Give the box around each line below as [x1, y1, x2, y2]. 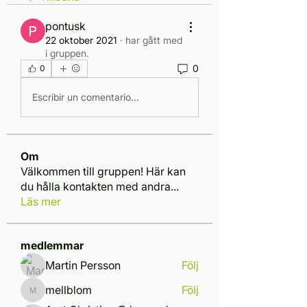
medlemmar [21, 238, 84, 252]
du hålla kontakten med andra [21, 179, 171, 193]
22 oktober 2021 [45, 34, 117, 46]
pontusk [45, 19, 86, 33]
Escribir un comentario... [32, 91, 139, 103]
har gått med [125, 34, 182, 46]
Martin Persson [45, 258, 121, 272]
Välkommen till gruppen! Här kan [21, 164, 186, 178]
